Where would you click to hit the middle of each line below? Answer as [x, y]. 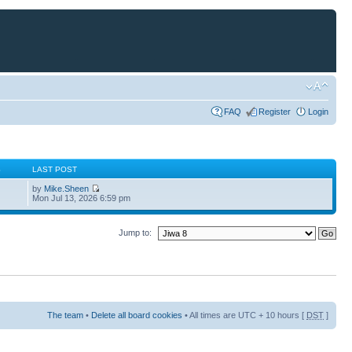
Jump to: [135, 232]
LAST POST [55, 169]
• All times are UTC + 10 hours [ [244, 315]
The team [65, 315]
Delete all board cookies [137, 315]
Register [275, 112]
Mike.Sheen [67, 189]
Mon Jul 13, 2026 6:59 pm [82, 198]
